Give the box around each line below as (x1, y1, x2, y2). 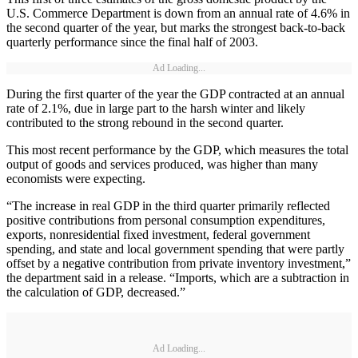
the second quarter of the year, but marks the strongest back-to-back (6, 21, 345, 35)
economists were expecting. (6, 172, 145, 186)
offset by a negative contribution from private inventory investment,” (6, 257, 351, 271)
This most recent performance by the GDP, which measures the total (6, 143, 348, 157)
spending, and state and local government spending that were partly (6, 242, 344, 257)
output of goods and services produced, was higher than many (6, 157, 318, 172)
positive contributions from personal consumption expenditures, (6, 213, 325, 228)
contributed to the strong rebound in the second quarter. (6, 116, 284, 130)
